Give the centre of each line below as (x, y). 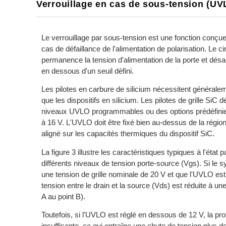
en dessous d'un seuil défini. (88, 71)
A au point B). (63, 196)
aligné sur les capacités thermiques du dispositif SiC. (128, 134)
